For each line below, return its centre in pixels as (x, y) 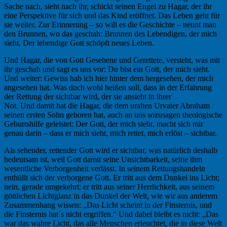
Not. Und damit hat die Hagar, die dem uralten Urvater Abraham (107, 105)
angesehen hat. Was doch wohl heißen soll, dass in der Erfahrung (108, 87)
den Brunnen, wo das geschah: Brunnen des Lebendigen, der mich (110, 33)
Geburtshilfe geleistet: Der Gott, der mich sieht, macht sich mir (104, 124)
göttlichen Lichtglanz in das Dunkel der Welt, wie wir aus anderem (111, 196)
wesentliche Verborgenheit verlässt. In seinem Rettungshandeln (105, 168)
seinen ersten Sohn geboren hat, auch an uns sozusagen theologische (113, 115)
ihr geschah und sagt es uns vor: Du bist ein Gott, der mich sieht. (107, 69)
